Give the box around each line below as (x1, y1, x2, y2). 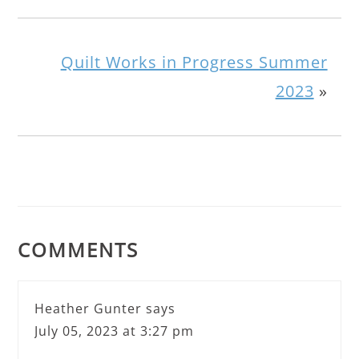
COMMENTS (18, 236, 139, 263)
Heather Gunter (34, 299, 143, 317)
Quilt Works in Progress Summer (60, 50, 328, 73)
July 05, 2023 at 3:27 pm (34, 321, 195, 340)
